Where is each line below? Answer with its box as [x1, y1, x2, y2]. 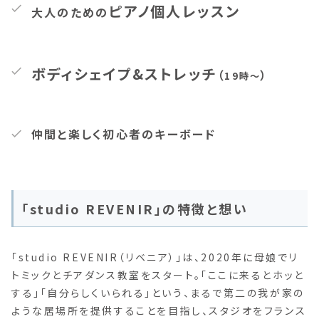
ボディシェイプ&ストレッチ [31, 63, 218, 85]
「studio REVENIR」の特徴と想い [21, 199, 249, 219]
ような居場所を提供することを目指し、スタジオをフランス [11, 303, 307, 318]
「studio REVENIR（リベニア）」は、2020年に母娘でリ [11, 249, 299, 264]
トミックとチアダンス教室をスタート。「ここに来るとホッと [11, 267, 305, 282]
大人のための [31, 4, 109, 21]
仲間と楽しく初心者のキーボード [31, 125, 216, 143]
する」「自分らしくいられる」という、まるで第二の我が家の [11, 285, 305, 300]
